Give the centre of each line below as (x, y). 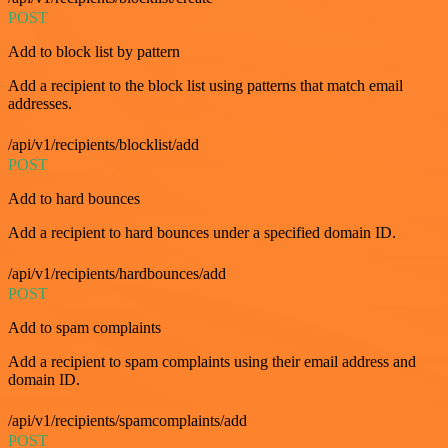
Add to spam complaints (84, 328)
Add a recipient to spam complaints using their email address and (212, 362)
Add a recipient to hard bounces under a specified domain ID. (202, 233)
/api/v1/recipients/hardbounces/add (117, 274)
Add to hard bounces (74, 199)
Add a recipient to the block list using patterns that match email (205, 86)
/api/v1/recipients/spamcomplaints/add (127, 421)
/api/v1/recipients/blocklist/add (103, 145)
